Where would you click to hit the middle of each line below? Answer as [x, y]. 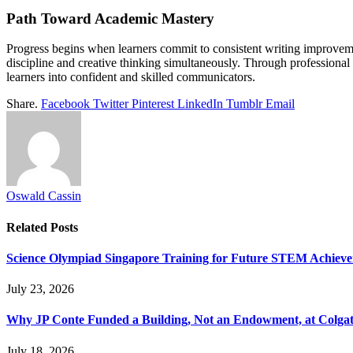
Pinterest [153, 104]
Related [28, 227]
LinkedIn [200, 104]
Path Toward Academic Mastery [110, 18]
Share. [22, 104]
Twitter [111, 104]
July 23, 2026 [40, 289]
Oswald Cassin [44, 196]
